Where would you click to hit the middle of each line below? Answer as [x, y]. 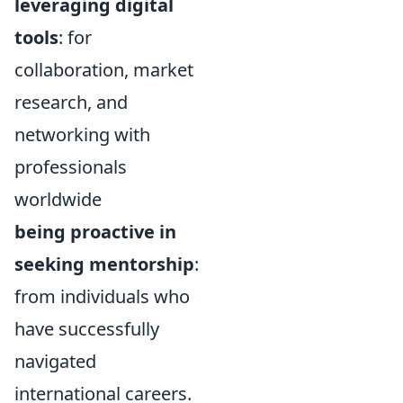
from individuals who [102, 296]
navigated [55, 361]
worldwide [58, 199]
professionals [71, 167]
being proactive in [95, 232]
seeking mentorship [104, 264]
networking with [82, 134]
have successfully [87, 329]
